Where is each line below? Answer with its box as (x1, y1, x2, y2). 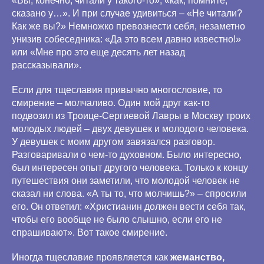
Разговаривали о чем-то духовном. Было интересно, (12, 150, 242, 160)
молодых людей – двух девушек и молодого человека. (12, 124, 249, 134)
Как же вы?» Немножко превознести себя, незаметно (12, 21, 245, 31)
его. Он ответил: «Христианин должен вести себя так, (12, 202, 246, 212)
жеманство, (170, 252, 225, 262)
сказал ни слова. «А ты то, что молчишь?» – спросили (12, 189, 246, 199)
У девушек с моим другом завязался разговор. (12, 137, 215, 147)
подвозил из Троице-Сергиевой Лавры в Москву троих (12, 111, 250, 121)
